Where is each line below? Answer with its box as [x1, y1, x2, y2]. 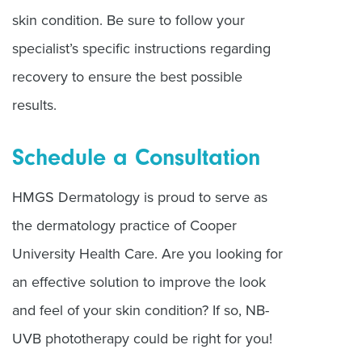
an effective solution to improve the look [12, 272, 266, 291]
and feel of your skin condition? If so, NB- [12, 301, 269, 319]
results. [12, 95, 61, 114]
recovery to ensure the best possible [12, 67, 242, 86]
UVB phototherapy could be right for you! [12, 329, 272, 347]
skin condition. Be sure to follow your [12, 11, 245, 29]
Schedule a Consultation [12, 143, 267, 170]
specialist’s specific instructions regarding [12, 39, 271, 57]
